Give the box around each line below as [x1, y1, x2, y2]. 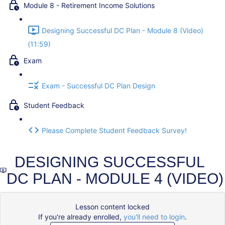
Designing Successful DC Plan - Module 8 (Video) [42, 26, 203, 35]
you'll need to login [124, 212, 185, 221]
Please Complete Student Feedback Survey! [42, 126, 187, 135]
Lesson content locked [75, 202, 150, 211]
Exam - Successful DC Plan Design [42, 81, 155, 90]
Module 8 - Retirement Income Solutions [24, 1, 155, 10]
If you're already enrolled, [38, 212, 124, 221]
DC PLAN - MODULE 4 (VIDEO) [6, 170, 223, 187]
